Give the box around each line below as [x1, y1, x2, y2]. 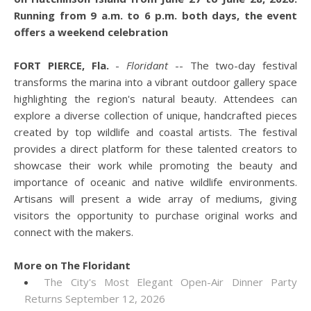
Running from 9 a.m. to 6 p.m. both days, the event [14, 8, 297, 22]
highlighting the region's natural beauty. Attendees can [14, 92, 297, 106]
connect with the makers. [14, 225, 133, 239]
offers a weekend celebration [14, 25, 168, 39]
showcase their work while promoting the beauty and [14, 158, 297, 172]
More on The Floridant [14, 258, 131, 272]
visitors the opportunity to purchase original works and [14, 208, 297, 222]
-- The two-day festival [168, 58, 297, 72]
